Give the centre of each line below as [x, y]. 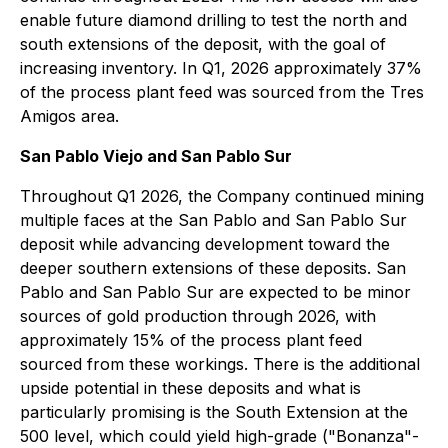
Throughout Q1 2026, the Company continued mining [222, 196]
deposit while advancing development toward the [205, 244]
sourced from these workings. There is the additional [220, 364]
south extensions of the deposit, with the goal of [203, 44]
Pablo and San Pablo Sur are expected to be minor [215, 292]
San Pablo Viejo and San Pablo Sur [156, 156]
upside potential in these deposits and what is [190, 388]
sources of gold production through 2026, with [198, 316]
